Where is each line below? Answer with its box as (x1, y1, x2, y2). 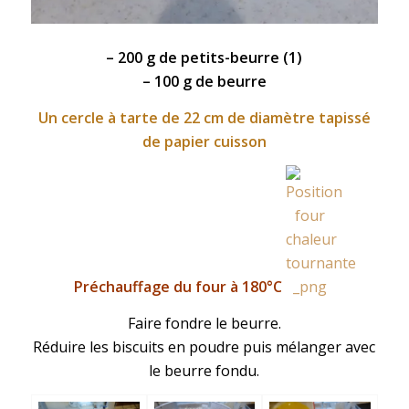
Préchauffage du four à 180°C (74, 277, 283, 298)
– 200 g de (106, 47, 182, 68)
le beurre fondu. (149, 360, 260, 381)
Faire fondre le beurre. (127, 312, 281, 333)
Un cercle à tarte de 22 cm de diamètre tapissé (37, 107, 371, 128)
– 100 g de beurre (142, 71, 267, 92)
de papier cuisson (142, 131, 267, 152)
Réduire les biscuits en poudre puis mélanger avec (33, 336, 376, 357)
